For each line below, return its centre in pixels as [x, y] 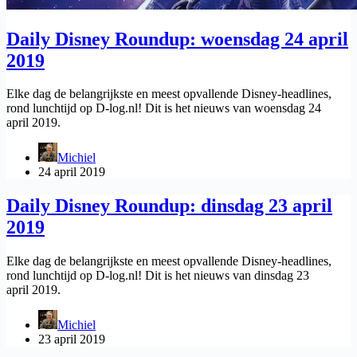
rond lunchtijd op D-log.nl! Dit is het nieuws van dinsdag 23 [158, 276]
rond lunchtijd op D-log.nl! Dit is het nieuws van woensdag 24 [164, 108]
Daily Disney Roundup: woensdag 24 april [177, 39]
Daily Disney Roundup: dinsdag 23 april [169, 206]
